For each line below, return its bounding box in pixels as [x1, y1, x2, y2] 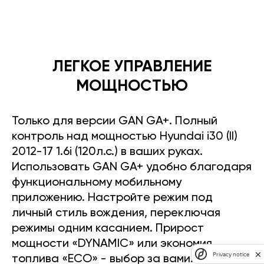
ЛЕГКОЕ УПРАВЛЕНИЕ [52, 59, 212, 75]
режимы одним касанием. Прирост [12, 223, 204, 235]
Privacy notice [213, 250, 249, 258]
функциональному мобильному [12, 177, 181, 189]
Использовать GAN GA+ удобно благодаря [12, 161, 252, 174]
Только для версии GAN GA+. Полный [12, 115, 217, 128]
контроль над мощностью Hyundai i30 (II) [12, 131, 237, 143]
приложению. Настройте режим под [12, 192, 213, 204]
